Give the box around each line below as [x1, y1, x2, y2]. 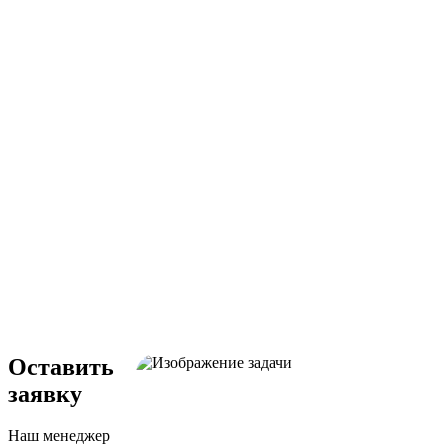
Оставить [8, 353, 114, 380]
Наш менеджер [8, 427, 110, 445]
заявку [8, 380, 82, 407]
